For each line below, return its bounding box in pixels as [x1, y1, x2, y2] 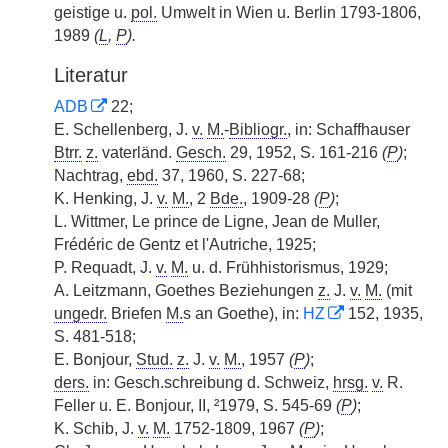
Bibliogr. [229, 121, 287, 138]
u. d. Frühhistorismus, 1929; [188, 259, 388, 276]
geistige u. [54, 4, 131, 21]
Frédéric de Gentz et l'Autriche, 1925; [54, 236, 316, 253]
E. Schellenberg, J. [54, 121, 192, 138]
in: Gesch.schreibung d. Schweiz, [89, 374, 333, 391]
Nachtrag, [54, 167, 127, 184]
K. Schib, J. [54, 420, 138, 437]
